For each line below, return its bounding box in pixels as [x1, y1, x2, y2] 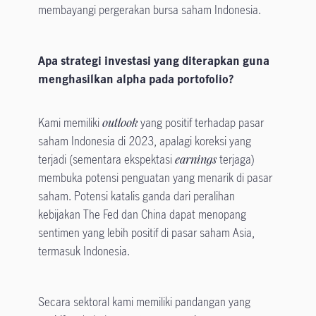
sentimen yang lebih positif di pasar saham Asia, [37, 225, 255, 241]
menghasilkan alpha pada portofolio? [37, 71, 233, 87]
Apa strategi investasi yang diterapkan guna [37, 53, 269, 69]
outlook [102, 115, 140, 131]
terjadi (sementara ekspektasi [37, 152, 175, 168]
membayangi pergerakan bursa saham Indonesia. [37, 2, 261, 18]
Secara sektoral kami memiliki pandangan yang [37, 294, 250, 310]
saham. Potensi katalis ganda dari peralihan [37, 188, 235, 205]
